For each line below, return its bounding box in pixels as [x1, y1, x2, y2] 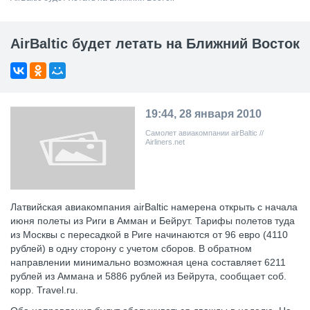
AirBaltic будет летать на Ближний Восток [10, 36, 300, 51]
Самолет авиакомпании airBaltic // [145, 129, 264, 137]
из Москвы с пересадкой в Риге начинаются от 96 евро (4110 [10, 229, 288, 240]
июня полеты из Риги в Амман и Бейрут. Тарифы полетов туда [10, 215, 295, 226]
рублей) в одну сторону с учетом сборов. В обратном [10, 243, 252, 254]
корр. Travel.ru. [10, 284, 78, 295]
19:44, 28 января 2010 [145, 108, 262, 120]
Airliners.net [145, 138, 185, 146]
